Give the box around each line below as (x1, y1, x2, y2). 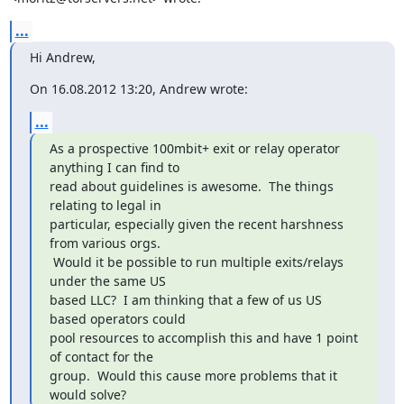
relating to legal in (49, 197, 161, 214)
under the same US (49, 272, 166, 289)
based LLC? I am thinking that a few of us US (49, 291, 322, 308)
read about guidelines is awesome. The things (49, 178, 334, 195)
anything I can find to (49, 159, 179, 176)
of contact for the (49, 348, 153, 365)
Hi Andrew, (29, 49, 96, 66)
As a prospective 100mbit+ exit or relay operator (49, 140, 340, 157)
